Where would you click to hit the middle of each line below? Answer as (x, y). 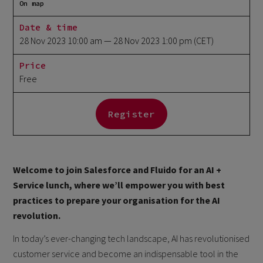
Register (131, 114)
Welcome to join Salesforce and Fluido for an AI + (117, 170)
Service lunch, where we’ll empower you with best (119, 185)
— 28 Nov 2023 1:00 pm (148, 41)
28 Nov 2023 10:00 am (61, 41)
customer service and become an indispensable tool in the (126, 253)
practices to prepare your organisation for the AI (117, 200)
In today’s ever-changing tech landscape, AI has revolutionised (131, 238)
